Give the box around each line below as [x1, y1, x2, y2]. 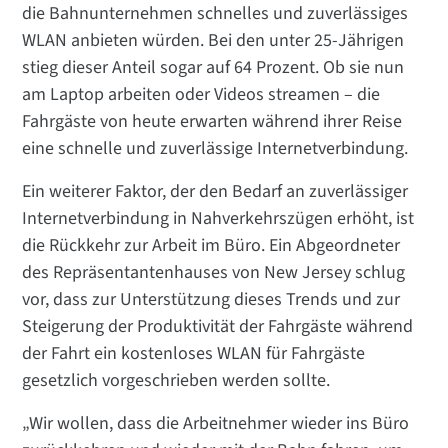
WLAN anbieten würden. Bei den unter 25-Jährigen [22, 28, 405, 54]
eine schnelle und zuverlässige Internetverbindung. [22, 136, 409, 162]
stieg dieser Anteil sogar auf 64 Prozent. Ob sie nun [22, 55, 405, 81]
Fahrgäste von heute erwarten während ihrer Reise [22, 109, 403, 135]
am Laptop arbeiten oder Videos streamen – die [22, 82, 381, 108]
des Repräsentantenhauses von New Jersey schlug [22, 260, 406, 286]
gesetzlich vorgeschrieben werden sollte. [22, 368, 331, 394]
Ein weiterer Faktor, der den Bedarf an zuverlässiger [22, 179, 409, 205]
